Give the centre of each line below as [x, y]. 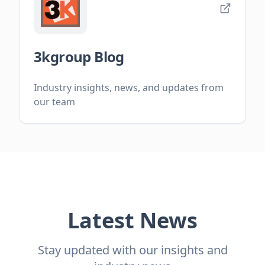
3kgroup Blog [79, 57]
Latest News [132, 221]
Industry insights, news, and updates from [129, 88]
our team [54, 102]
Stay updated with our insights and [132, 250]
